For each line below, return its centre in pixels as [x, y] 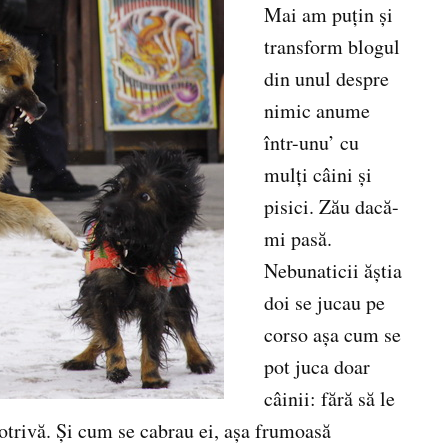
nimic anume [317, 111]
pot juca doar [317, 367]
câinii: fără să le [329, 399]
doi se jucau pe [324, 303]
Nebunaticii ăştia [333, 271]
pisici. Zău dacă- [331, 207]
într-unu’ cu [311, 143]
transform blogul [332, 47]
